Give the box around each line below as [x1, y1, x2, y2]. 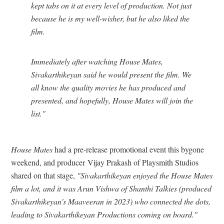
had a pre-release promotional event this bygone [54, 143, 204, 154]
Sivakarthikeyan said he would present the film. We [31, 68, 191, 79]
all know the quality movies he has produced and [31, 81, 185, 92]
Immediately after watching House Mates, [31, 55, 163, 66]
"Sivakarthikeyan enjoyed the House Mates [77, 169, 212, 180]
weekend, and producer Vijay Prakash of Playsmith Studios [11, 156, 198, 167]
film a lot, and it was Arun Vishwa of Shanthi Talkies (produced [11, 182, 211, 193]
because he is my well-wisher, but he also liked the [31, 12, 189, 23]
